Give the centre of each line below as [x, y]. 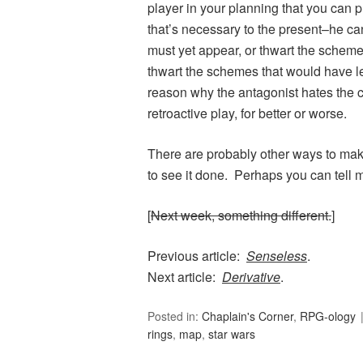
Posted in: [175, 316]
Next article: [185, 277]
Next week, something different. [241, 216]
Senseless [277, 256]
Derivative [251, 277]
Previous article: [197, 256]
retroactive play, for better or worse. [247, 113]
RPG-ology [328, 316]
